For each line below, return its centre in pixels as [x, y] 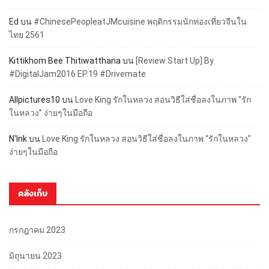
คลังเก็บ [33, 193]
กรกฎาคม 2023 [37, 230]
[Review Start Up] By [175, 60]
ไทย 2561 [27, 35]
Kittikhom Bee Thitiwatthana [65, 60]
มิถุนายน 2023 [35, 255]
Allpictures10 [35, 99]
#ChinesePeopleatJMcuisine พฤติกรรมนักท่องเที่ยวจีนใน [140, 21]
